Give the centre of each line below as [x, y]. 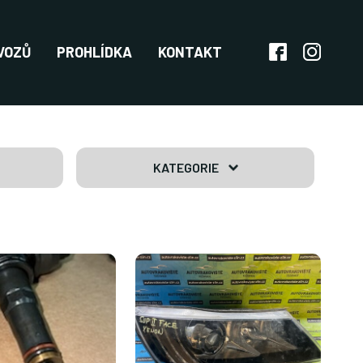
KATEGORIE [186, 167]
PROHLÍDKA [94, 52]
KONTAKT [190, 52]
